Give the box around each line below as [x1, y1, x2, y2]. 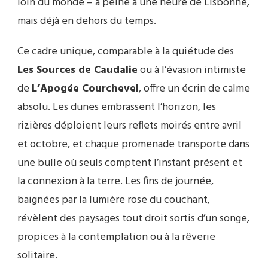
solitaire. [17, 246, 57, 264]
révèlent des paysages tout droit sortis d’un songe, [17, 209, 249, 227]
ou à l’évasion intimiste [138, 61, 246, 79]
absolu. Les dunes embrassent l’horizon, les [17, 98, 216, 116]
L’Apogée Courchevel [32, 80, 139, 98]
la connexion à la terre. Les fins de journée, [17, 172, 214, 190]
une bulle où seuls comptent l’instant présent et [17, 154, 242, 172]
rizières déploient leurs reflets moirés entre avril [17, 117, 242, 135]
